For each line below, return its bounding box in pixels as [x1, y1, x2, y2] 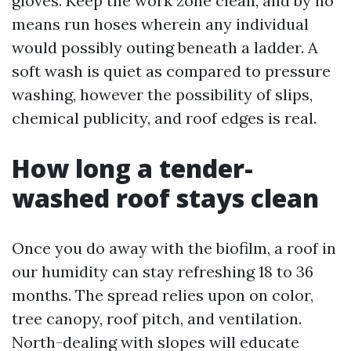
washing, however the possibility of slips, [12, 85, 313, 104]
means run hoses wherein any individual [12, 14, 309, 34]
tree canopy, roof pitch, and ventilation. [12, 309, 302, 328]
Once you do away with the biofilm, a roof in [12, 238, 336, 258]
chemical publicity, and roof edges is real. [12, 108, 317, 128]
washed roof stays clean [12, 181, 319, 215]
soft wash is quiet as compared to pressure [12, 61, 331, 81]
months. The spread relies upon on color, [12, 285, 313, 305]
